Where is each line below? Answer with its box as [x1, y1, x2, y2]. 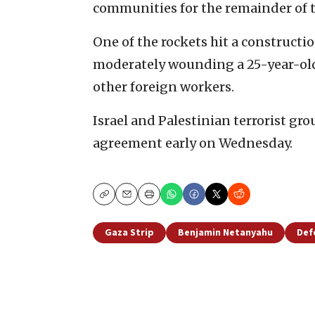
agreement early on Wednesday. [93, 134, 292, 151]
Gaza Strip [105, 225, 154, 240]
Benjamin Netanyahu [178, 225, 273, 240]
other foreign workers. [93, 78, 234, 95]
